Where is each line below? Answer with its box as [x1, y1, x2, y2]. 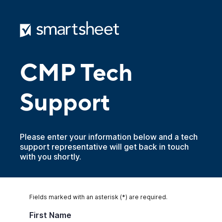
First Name [29, 210, 72, 220]
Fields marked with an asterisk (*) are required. [29, 193, 168, 201]
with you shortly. [20, 152, 81, 162]
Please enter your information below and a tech [20, 132, 198, 142]
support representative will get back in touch [20, 142, 189, 152]
